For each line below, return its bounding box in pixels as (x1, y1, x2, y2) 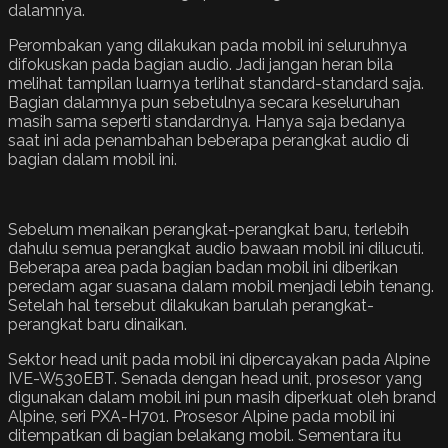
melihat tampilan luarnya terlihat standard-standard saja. (8, 74, 424, 94)
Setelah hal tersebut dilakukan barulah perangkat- (8, 296, 374, 316)
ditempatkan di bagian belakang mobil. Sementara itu (8, 426, 401, 446)
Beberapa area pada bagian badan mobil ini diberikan (8, 258, 398, 278)
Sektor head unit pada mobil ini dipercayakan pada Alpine (8, 350, 430, 370)
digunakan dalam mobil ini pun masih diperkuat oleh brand (8, 388, 436, 408)
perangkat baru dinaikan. (8, 315, 187, 335)
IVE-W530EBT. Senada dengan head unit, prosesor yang (8, 369, 422, 389)
